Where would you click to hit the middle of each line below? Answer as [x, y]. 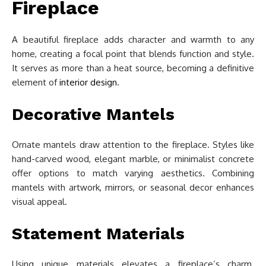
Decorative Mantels [93, 115]
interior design [88, 83]
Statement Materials [98, 234]
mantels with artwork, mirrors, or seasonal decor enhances [133, 188]
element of [36, 83]
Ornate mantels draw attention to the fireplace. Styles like [133, 145]
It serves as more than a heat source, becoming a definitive [133, 68]
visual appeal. [39, 202]
